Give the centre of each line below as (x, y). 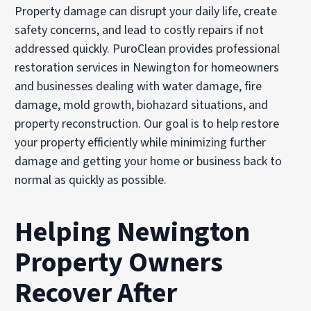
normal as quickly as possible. (91, 180)
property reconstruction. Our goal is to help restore (147, 124)
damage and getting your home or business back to (149, 161)
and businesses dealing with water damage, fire (138, 86)
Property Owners (119, 262)
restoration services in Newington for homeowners (147, 67)
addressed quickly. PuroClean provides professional (148, 49)
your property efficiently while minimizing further (141, 142)
